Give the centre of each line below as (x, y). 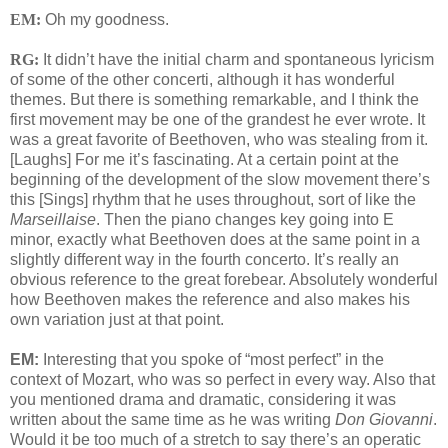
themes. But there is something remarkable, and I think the (214, 100)
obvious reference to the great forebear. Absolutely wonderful (224, 280)
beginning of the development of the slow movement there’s (220, 180)
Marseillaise (53, 220)
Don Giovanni (384, 420)
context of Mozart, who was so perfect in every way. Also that (222, 380)
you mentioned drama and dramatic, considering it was (203, 400)
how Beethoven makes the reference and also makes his (210, 300)
